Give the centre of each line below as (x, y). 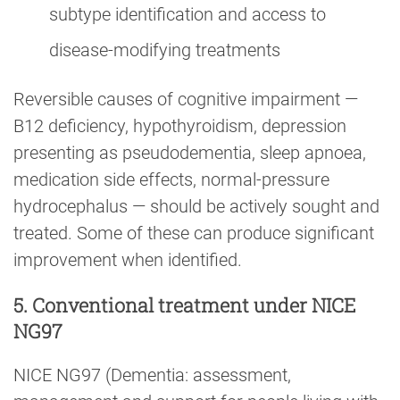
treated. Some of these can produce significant (194, 233)
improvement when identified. (128, 260)
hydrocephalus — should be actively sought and (196, 207)
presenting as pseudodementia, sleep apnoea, (190, 153)
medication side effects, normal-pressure (171, 180)
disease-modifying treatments (165, 50)
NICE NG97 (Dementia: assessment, (152, 375)
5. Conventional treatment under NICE (185, 304)
